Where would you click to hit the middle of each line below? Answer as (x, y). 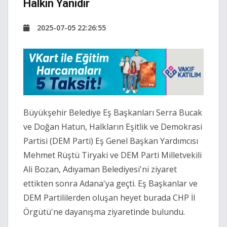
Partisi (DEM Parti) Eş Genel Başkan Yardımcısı (111, 141)
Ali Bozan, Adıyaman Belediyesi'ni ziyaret (100, 169)
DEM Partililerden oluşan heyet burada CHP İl (109, 198)
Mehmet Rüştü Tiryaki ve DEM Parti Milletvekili (112, 155)
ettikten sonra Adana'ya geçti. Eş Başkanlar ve (110, 184)
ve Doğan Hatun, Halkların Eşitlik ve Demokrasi (113, 127)
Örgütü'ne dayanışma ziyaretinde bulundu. (105, 212)
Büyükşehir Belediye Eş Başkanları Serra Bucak (113, 113)
